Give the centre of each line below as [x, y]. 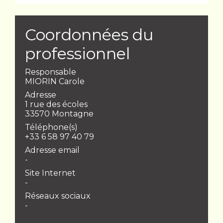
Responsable [51, 72]
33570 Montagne [59, 114]
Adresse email [52, 150]
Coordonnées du [89, 35]
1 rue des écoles [56, 105]
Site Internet [50, 173]
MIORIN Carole [55, 82]
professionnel [77, 54]
